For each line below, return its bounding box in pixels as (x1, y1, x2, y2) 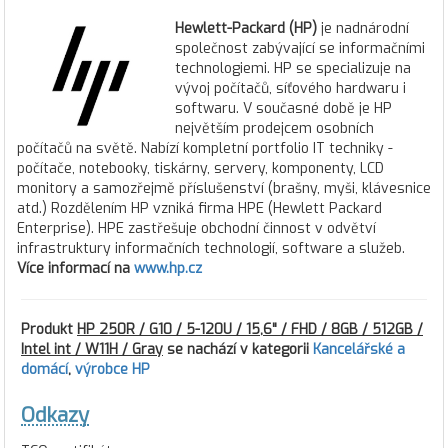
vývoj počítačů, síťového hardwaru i (175, 79, 406, 98)
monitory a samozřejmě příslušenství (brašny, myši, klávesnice (17, 179, 431, 198)
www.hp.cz (134, 259, 202, 278)
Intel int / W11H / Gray (21, 340, 163, 359)
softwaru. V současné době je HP (175, 99, 392, 118)
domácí (21, 360, 68, 379)
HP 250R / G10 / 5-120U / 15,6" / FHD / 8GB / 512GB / (77, 320, 423, 339)
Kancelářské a (313, 340, 405, 359)
